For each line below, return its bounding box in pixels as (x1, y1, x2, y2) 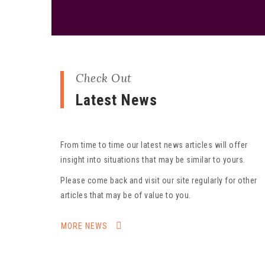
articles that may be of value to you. (60, 190, 191, 200)
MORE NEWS (61, 221, 108, 231)
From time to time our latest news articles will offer (60, 140, 248, 150)
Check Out (76, 71, 132, 85)
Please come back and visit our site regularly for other (60, 176, 257, 185)
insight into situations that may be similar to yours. (60, 155, 245, 164)
